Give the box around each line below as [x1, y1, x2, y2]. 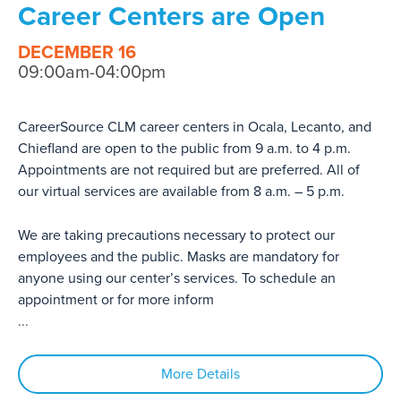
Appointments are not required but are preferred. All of [18, 161, 360, 180]
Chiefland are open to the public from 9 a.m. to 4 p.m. [18, 140, 351, 158]
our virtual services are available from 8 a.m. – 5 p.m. [18, 183, 345, 201]
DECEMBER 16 [18, 41, 136, 64]
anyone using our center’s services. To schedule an [18, 269, 336, 288]
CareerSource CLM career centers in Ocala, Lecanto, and [18, 118, 371, 137]
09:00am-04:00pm [18, 62, 166, 84]
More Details [161, 365, 240, 384]
